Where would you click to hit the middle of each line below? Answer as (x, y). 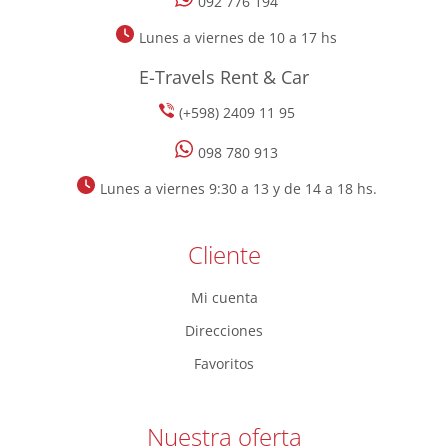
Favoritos (224, 364)
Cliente (224, 255)
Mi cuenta (224, 298)
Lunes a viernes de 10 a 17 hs (238, 38)
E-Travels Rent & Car (224, 77)
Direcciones (224, 331)
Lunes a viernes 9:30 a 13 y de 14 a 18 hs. (238, 189)
